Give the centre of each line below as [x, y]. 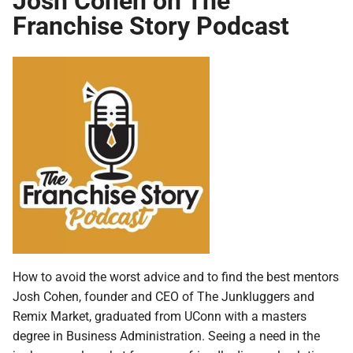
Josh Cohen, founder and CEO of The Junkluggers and [163, 295]
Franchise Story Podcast [151, 24]
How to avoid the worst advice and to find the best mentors [176, 276]
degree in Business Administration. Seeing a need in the [166, 335]
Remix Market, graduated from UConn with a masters [160, 315]
